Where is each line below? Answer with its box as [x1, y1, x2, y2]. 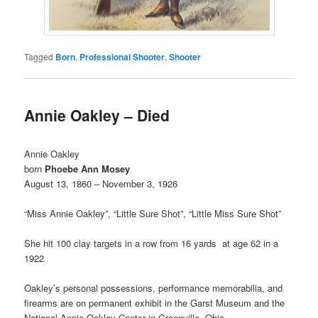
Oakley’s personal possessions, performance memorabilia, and [24, 280, 283, 295]
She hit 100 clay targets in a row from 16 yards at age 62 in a [24, 236, 279, 250]
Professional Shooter [79, 50, 165, 63]
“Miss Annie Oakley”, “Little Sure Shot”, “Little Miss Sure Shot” [24, 206, 282, 220]
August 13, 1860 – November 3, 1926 [24, 176, 178, 190]
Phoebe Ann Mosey [45, 161, 131, 175]
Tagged [24, 50, 54, 62]
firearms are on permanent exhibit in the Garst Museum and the [24, 295, 285, 309]
